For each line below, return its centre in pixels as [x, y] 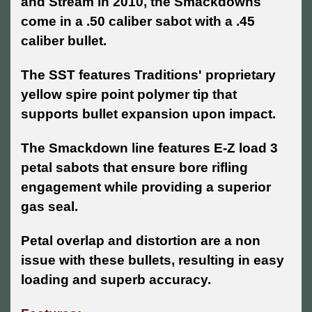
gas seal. [49, 207]
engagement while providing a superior [146, 187]
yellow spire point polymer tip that [129, 95]
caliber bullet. [64, 41]
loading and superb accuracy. [116, 280]
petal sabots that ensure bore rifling [134, 168]
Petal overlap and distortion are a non [141, 241]
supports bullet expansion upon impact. [148, 114]
